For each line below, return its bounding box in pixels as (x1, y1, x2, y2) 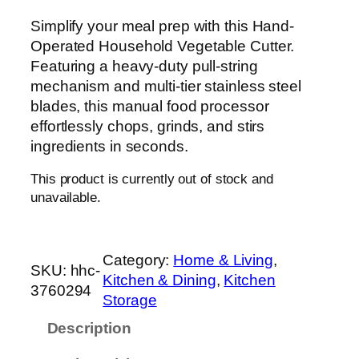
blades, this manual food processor (30, 98, 269, 115)
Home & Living (173, 252, 273, 269)
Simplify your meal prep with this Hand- (30, 18, 295, 35)
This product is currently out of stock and (30, 171, 273, 188)
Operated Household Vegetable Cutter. (30, 38, 295, 55)
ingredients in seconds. (30, 138, 188, 155)
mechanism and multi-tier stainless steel (30, 78, 301, 95)
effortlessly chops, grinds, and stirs (30, 118, 265, 135)
